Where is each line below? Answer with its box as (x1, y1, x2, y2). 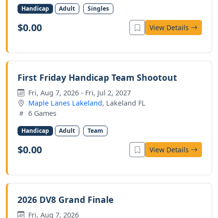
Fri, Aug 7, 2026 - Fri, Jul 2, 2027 (26, 88, 131, 98)
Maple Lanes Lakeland (28, 98, 102, 108)
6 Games (26, 109, 56, 118)
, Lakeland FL (102, 98, 145, 108)
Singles (87, 4, 109, 13)
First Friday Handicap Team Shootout (18, 72, 177, 84)
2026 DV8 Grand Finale (18, 194, 113, 206)
